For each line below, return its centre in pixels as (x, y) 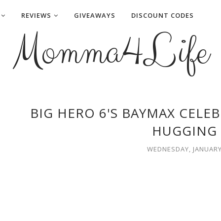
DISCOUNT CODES (163, 15)
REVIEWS (36, 15)
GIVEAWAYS (95, 15)
